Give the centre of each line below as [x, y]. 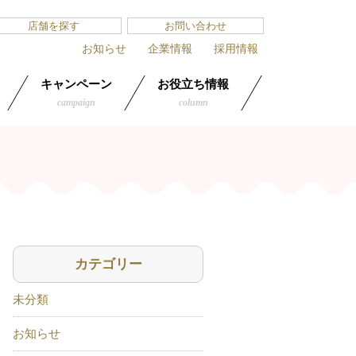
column [193, 103]
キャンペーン [76, 84]
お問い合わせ [196, 26]
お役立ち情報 [193, 84]
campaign [76, 103]
